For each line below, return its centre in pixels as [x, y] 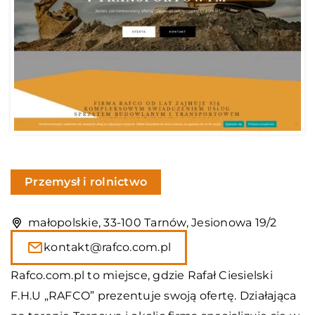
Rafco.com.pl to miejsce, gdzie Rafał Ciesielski [142, 275]
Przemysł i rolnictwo [86, 181]
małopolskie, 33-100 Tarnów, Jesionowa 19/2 [153, 222]
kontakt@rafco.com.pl [107, 247]
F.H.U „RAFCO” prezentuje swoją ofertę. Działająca [154, 295]
